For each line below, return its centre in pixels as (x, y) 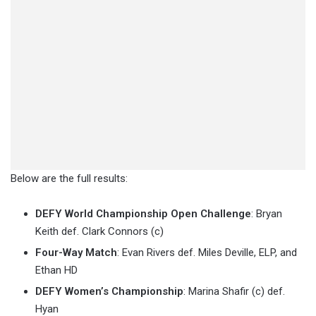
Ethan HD (56, 271)
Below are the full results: (69, 179)
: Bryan (267, 214)
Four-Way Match (76, 253)
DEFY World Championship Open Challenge (143, 214)
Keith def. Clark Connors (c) (99, 232)
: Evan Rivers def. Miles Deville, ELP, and (207, 253)
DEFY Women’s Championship (109, 292)
